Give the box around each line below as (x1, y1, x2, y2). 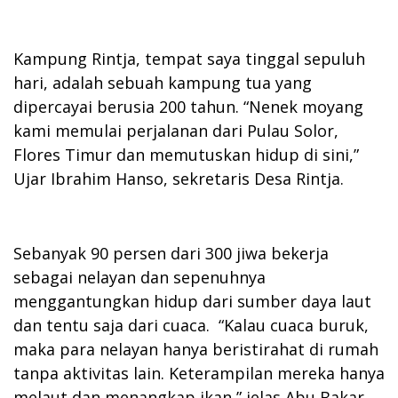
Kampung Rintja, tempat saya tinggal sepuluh (13, 47, 365, 69)
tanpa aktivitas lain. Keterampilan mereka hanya (13, 362, 385, 384)
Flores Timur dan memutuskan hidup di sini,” (13, 143, 359, 165)
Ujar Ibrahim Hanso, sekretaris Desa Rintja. (13, 167, 344, 189)
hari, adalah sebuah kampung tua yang (13, 71, 312, 93)
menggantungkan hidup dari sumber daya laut (13, 290, 371, 312)
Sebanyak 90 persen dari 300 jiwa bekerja (13, 242, 329, 264)
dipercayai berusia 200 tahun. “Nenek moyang (13, 95, 363, 117)
